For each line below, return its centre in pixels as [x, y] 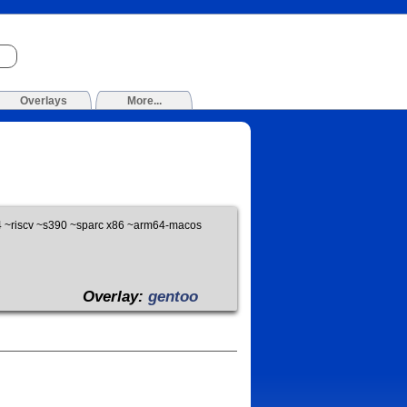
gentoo [174, 297]
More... [144, 101]
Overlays [43, 101]
